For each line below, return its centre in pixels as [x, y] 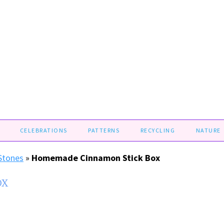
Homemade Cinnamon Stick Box [96, 158]
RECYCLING [158, 130]
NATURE [208, 130]
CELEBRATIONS [43, 130]
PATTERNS [104, 130]
